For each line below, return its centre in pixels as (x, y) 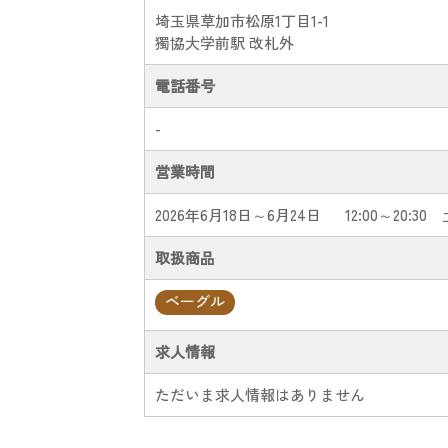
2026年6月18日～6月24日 (238, 214)
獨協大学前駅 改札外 (224, 42)
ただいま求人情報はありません (260, 394)
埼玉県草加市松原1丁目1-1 (242, 20)
